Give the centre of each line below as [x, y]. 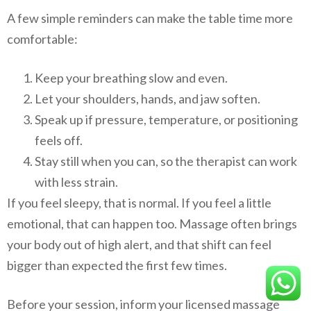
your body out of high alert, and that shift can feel [139, 244]
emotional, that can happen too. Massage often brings [152, 223]
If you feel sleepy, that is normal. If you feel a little [139, 202]
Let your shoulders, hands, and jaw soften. [148, 98]
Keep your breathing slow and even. [131, 77]
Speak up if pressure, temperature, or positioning [166, 119]
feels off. [59, 140]
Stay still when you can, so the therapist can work [166, 161]
